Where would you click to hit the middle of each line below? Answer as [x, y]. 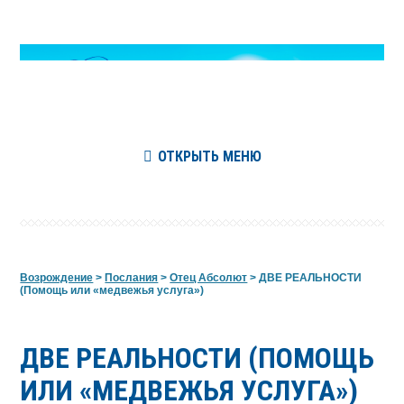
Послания [132, 277]
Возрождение [57, 277]
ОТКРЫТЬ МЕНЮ [209, 156]
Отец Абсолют [209, 277]
